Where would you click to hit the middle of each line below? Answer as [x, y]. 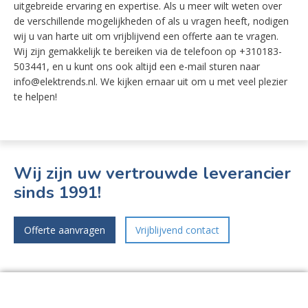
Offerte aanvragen [65, 230]
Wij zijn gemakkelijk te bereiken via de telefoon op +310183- [148, 51]
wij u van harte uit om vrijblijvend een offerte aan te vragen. [146, 36]
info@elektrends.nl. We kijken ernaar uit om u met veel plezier [151, 81]
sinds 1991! [57, 192]
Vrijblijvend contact [177, 230]
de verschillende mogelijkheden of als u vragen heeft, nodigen [151, 21]
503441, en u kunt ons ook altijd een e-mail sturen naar [137, 66]
